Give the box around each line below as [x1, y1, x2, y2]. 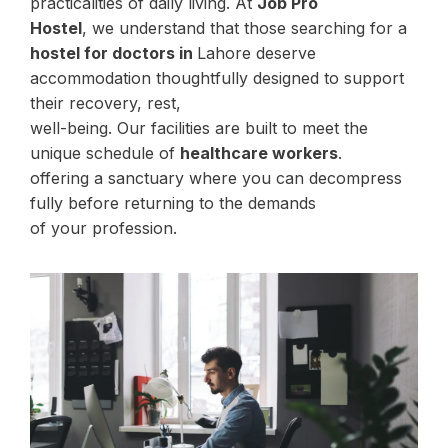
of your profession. [30, 218, 177, 238]
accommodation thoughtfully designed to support [30, 68, 404, 88]
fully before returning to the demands [30, 193, 316, 213]
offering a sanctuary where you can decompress [30, 168, 402, 188]
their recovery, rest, [30, 93, 181, 113]
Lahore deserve [197, 43, 316, 63]
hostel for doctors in [30, 43, 197, 63]
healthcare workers [180, 143, 338, 163]
